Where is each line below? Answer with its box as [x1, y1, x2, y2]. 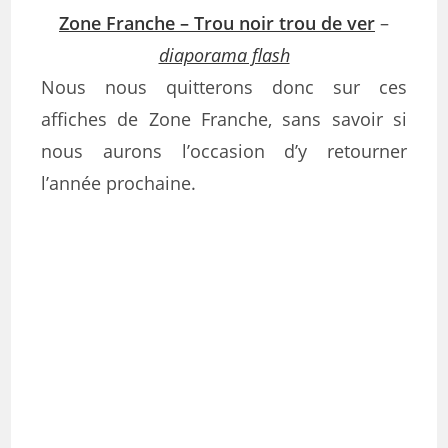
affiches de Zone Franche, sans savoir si [41, 107, 407, 131]
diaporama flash [158, 43, 290, 67]
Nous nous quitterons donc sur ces [41, 75, 407, 99]
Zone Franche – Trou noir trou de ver [59, 11, 375, 35]
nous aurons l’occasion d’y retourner [41, 139, 407, 163]
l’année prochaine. [41, 171, 197, 195]
